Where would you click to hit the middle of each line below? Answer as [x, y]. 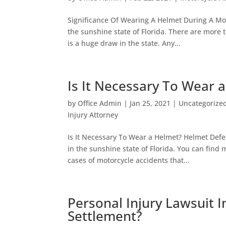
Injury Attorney [93, 115]
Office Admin [100, 103]
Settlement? [105, 216]
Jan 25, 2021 [150, 103]
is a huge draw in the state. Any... [124, 43]
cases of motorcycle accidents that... [129, 160]
